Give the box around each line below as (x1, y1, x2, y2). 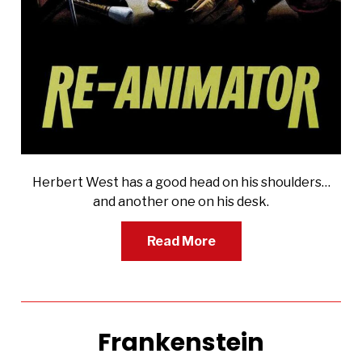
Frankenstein (98, 325, 264, 360)
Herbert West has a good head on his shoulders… (32, 174, 330, 190)
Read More (146, 233, 216, 249)
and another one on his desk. (93, 193, 269, 209)
